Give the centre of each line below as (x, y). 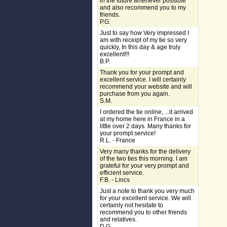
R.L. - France (118, 140)
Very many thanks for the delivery (145, 152)
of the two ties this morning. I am (144, 159)
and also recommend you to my (143, 8)
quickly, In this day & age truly (140, 47)
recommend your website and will (146, 87)
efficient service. (122, 173)
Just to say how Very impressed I (144, 33)
